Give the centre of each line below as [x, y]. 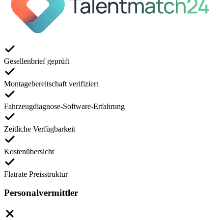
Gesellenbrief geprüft [37, 61]
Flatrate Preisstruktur [36, 174]
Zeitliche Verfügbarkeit [40, 129]
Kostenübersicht [29, 151]
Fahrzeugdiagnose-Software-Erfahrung [64, 106]
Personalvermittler [41, 193]
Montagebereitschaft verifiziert [51, 83]
